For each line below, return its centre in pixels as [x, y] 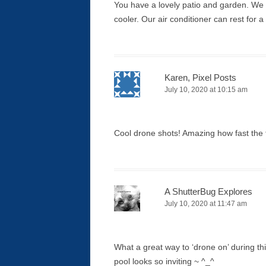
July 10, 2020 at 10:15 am [206, 90]
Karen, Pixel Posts [200, 77]
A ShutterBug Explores [208, 191]
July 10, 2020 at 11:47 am [206, 204]
